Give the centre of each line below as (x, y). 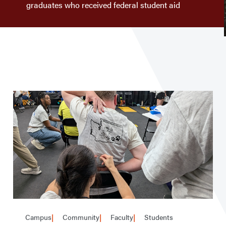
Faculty (121, 217)
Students (158, 217)
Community (80, 217)
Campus (38, 217)
